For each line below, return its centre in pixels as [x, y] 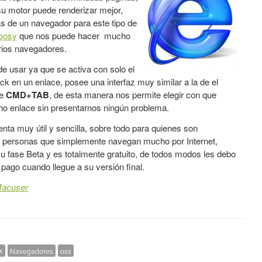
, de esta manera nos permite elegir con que [133, 94]
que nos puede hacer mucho [74, 35]
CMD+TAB [27, 95]
